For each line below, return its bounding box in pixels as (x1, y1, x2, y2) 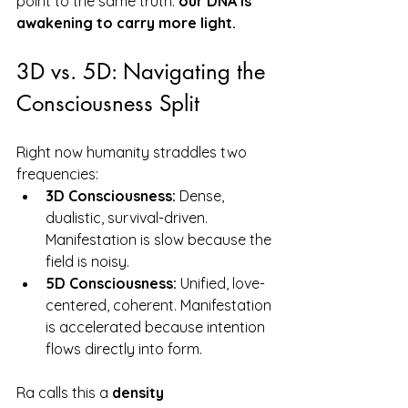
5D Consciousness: (46, 273, 177, 292)
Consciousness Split (16, 88, 199, 117)
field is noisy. (46, 251, 129, 270)
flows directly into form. (46, 339, 202, 358)
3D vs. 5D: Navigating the (16, 56, 271, 86)
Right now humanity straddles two (16, 142, 250, 161)
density (112, 382, 168, 402)
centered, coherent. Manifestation (46, 295, 275, 314)
